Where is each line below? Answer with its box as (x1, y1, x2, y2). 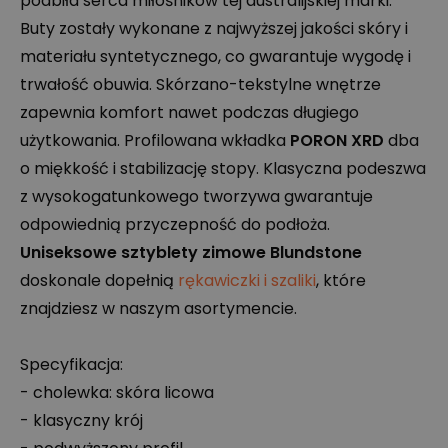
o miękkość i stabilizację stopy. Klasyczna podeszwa (20, 157, 426, 180)
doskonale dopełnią (20, 269, 178, 292)
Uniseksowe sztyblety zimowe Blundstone (20, 241, 362, 264)
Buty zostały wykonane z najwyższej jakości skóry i (20, 17, 408, 40)
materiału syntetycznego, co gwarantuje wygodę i (20, 45, 411, 68)
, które (316, 269, 366, 292)
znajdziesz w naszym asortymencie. (20, 297, 297, 320)
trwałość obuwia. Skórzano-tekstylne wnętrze (20, 73, 381, 96)
